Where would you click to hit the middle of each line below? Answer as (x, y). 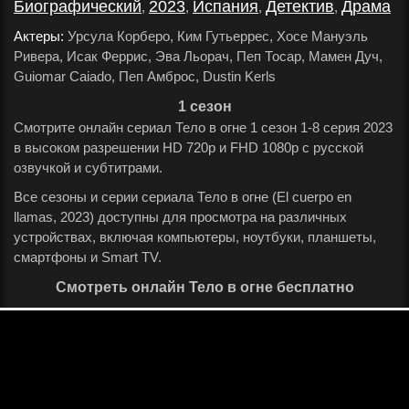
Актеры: (39, 36)
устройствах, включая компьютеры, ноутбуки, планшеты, (195, 237)
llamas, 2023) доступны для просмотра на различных (180, 217)
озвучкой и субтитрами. (88, 168)
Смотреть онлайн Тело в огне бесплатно (204, 287)
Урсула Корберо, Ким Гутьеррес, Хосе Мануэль (216, 36)
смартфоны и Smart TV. (88, 257)
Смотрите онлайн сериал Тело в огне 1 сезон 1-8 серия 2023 (203, 127)
